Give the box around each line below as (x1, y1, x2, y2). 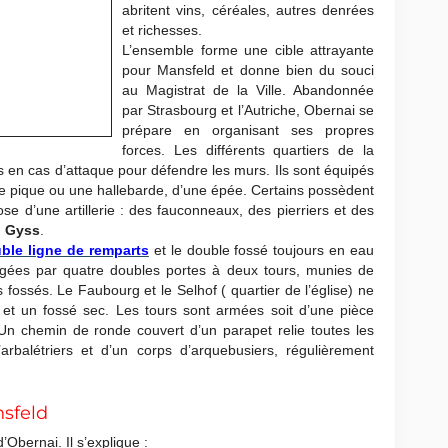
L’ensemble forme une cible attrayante (122, 42, 374, 58)
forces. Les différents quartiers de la (122, 142, 374, 158)
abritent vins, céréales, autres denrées (122, 2, 374, 18)
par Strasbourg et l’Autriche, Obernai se (122, 102, 374, 118)
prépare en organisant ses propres (122, 122, 374, 138)
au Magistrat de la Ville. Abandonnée (122, 82, 374, 98)
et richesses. (122, 22, 202, 38)
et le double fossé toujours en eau (148, 242, 374, 258)
